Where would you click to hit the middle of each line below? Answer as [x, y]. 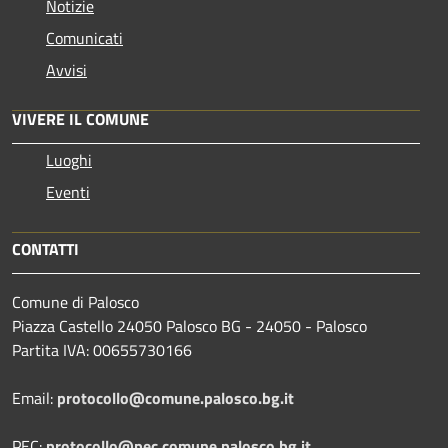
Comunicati [84, 38]
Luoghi [69, 160]
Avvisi [66, 70]
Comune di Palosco [75, 302]
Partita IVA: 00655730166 [102, 350]
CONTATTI [45, 249]
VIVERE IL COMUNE [80, 119]
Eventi [68, 192]
